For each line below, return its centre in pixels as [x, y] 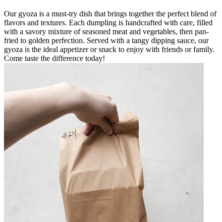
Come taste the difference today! [55, 58]
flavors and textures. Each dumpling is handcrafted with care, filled [108, 22]
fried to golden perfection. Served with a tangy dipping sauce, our [106, 40]
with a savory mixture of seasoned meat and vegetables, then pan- [106, 31]
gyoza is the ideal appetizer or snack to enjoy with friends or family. [109, 49]
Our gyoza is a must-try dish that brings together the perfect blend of [110, 13]
